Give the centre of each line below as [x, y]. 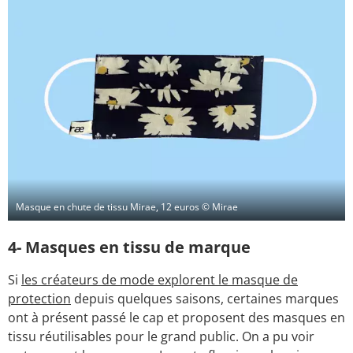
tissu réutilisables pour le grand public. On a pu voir [161, 336]
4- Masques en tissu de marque [129, 247]
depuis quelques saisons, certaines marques [205, 298]
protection [39, 298]
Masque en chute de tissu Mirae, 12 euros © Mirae [127, 206]
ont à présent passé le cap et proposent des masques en [176, 317]
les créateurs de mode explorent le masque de [160, 279]
